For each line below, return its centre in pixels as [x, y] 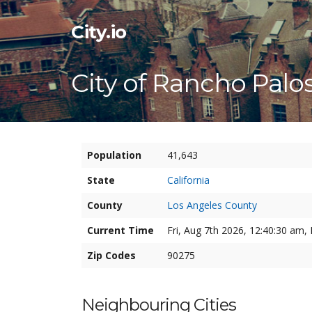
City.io [99, 32]
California [188, 180]
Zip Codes [111, 255]
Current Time [120, 230]
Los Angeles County [212, 205]
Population [114, 155]
